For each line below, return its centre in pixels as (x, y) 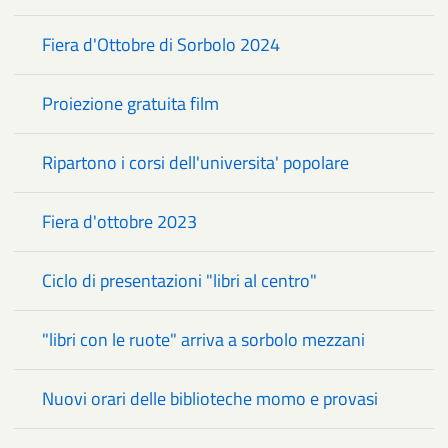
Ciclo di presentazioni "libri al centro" (179, 280)
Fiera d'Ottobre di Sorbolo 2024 (161, 44)
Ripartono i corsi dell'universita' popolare (195, 162)
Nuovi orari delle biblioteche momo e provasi (210, 398)
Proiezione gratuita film (130, 103)
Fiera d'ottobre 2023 (119, 221)
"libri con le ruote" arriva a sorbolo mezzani (203, 339)
